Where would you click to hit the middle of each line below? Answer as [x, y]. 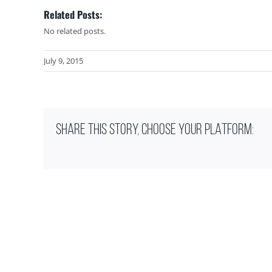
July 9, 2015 [63, 61]
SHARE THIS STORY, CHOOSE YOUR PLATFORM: [155, 130]
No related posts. [75, 31]
